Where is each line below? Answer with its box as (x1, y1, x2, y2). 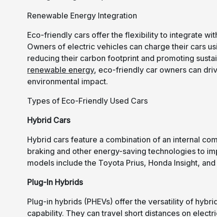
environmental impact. (27, 77, 108, 86)
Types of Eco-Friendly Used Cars (27, 96, 148, 106)
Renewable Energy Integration (27, 11, 138, 20)
